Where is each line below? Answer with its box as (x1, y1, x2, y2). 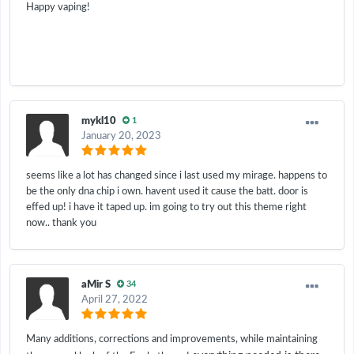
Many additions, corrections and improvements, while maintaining (26, 333, 318, 345)
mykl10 (81, 115, 116, 126)
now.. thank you (26, 217, 96, 228)
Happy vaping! (26, 2, 90, 13)
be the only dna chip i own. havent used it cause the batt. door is (26, 186, 308, 197)
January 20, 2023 (81, 130, 161, 141)
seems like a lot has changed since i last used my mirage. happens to (26, 170, 327, 181)
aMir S (81, 279, 111, 290)
